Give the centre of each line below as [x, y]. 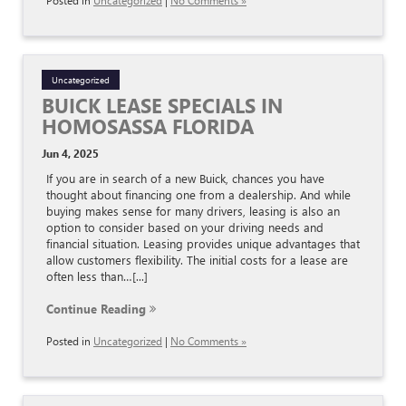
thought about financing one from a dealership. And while [198, 195]
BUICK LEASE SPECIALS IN [162, 106]
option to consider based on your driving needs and [185, 227]
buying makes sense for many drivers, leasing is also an [193, 211]
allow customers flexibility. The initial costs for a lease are [197, 260]
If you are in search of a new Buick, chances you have [185, 179]
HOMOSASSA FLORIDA [148, 126]
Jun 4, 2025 [70, 154]
